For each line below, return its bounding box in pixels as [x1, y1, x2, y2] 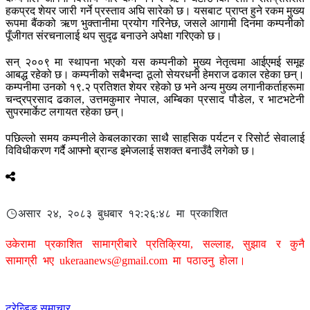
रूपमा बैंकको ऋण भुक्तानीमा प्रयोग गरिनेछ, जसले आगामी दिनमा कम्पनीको [6, 17, 304, 30]
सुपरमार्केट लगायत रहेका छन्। [6, 106, 128, 118]
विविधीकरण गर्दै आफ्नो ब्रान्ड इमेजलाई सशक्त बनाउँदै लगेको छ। [6, 145, 256, 157]
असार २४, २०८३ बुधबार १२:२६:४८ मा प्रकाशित [18, 208, 228, 220]
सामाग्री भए [6, 255, 60, 267]
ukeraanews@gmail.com [60, 255, 167, 267]
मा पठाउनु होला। [167, 255, 246, 267]
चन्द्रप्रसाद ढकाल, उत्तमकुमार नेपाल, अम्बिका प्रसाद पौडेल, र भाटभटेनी [6, 93, 304, 106]
